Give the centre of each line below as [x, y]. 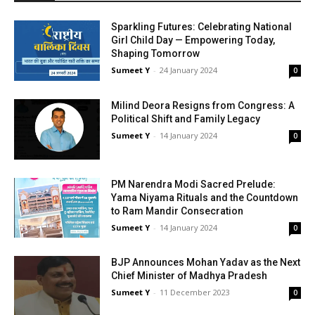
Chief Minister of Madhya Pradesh [189, 276]
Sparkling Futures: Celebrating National [202, 27]
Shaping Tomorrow [156, 54]
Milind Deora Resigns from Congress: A [203, 105]
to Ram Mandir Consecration [178, 211]
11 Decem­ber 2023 [195, 292]
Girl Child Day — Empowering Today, [193, 40]
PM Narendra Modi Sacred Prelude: [194, 184]
